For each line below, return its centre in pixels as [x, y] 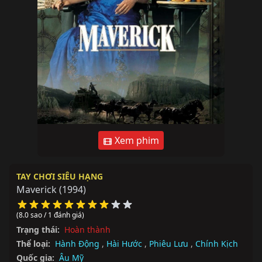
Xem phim [136, 140]
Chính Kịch [217, 244]
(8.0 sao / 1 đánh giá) [50, 215]
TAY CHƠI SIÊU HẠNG [60, 176]
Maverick [37, 189]
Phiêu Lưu [169, 244]
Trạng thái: [38, 230]
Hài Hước [124, 244]
